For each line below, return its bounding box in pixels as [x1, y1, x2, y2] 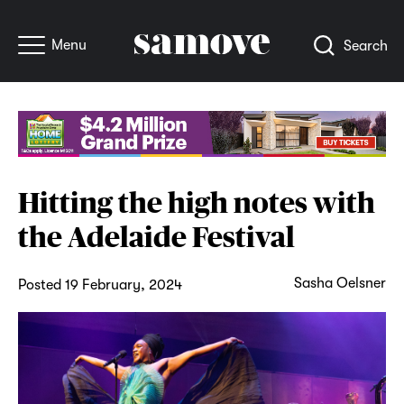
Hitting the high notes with [17, 185, 375, 219]
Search [343, 38, 388, 55]
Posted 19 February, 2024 [17, 276, 182, 293]
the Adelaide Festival [17, 219, 295, 253]
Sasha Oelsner [294, 274, 387, 291]
